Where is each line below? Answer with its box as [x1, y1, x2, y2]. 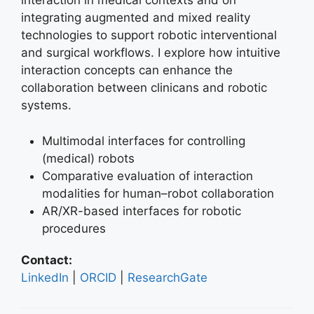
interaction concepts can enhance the [21, 63, 233, 77]
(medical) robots [42, 151, 135, 165]
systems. [21, 98, 71, 112]
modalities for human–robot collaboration [42, 186, 274, 200]
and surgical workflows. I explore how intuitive [21, 46, 280, 60]
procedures [42, 221, 106, 235]
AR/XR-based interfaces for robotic [42, 203, 241, 218]
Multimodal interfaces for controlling [42, 133, 245, 148]
